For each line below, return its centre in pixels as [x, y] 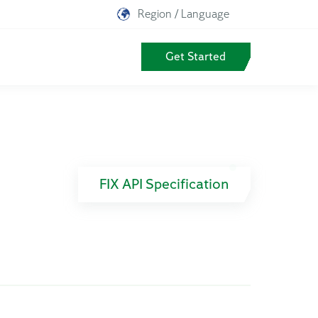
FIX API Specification [164, 185]
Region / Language [183, 14]
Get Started [196, 57]
